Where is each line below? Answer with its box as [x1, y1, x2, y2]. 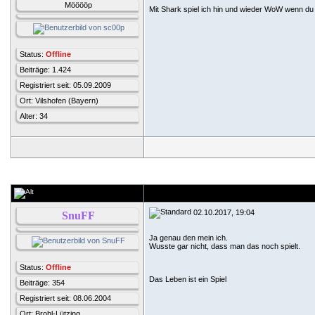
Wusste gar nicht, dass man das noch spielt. [149, 242, 302, 250]
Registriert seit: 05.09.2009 [20, 81, 111, 89]
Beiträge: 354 [20, 278, 65, 287]
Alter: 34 [20, 112, 48, 120]
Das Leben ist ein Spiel [149, 275, 229, 283]
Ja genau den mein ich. [149, 233, 228, 242]
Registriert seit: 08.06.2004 [20, 294, 111, 302]
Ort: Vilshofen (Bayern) [20, 96, 98, 105]
